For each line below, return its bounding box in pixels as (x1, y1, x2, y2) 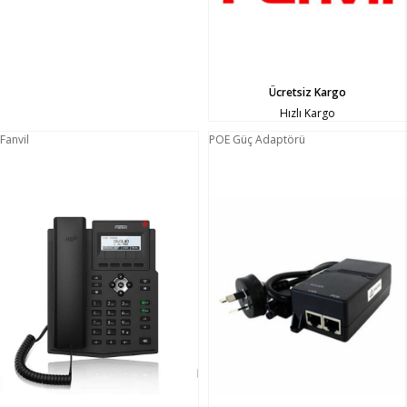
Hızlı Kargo (280, 105, 336, 122)
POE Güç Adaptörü (209, 132, 305, 148)
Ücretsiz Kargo (269, 84, 347, 101)
